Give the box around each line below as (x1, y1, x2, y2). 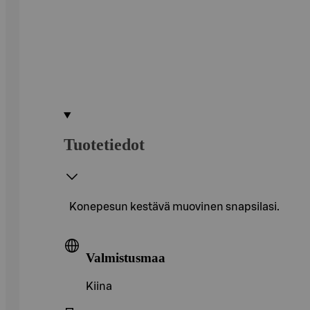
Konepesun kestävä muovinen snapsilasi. (69, 201, 280, 212)
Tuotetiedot (64, 135, 145, 154)
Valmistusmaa (86, 250, 165, 265)
